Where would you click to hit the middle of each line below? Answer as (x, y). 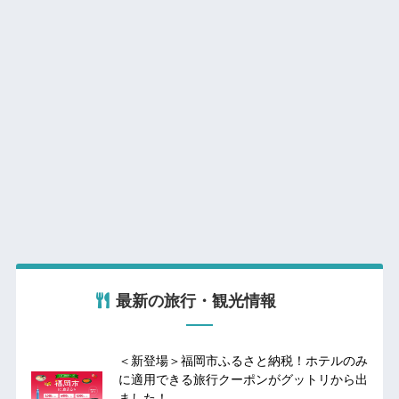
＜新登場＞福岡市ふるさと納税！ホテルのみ (243, 361)
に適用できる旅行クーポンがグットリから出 (243, 380)
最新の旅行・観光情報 (196, 301)
